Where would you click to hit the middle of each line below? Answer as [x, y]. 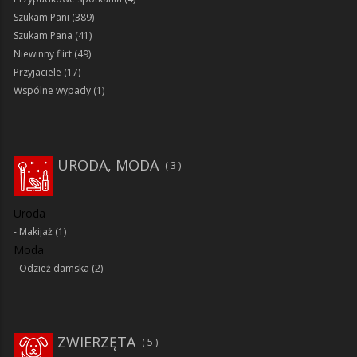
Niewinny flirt [43, 53]
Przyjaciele [37, 72]
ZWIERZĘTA [96, 341]
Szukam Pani [41, 17]
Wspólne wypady [52, 90]
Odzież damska [54, 268]
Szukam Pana [43, 35]
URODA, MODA [108, 165]
